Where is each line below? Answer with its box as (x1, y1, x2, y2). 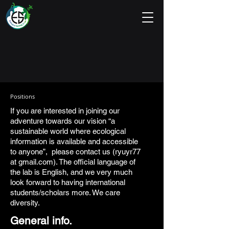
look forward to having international (10, 178, 125, 187)
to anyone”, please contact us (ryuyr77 (10, 147, 141, 156)
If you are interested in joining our (10, 106, 120, 115)
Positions (10, 93, 35, 100)
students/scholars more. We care (10, 188, 120, 197)
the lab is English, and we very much (10, 168, 132, 176)
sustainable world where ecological (10, 127, 126, 135)
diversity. (10, 198, 40, 207)
